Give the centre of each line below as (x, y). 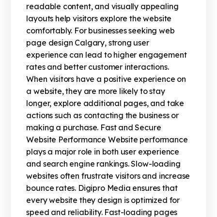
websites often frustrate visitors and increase (108, 176)
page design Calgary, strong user (88, 43)
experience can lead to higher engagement (107, 55)
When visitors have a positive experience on (106, 79)
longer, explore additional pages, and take (105, 103)
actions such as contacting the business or (103, 116)
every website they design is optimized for (103, 200)
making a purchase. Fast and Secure (94, 128)
